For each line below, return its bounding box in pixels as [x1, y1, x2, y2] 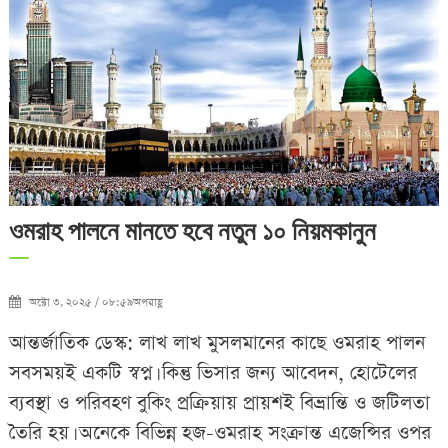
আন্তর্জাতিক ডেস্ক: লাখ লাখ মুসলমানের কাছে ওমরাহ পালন [8, 329, 425, 357]
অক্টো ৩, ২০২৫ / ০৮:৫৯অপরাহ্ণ [28, 294, 162, 310]
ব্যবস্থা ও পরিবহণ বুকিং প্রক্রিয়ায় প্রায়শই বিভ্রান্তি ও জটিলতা [8, 389, 430, 417]
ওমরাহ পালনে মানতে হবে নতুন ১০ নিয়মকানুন [8, 215, 376, 246]
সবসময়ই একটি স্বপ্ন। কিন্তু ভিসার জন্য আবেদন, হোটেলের [8, 359, 417, 387]
